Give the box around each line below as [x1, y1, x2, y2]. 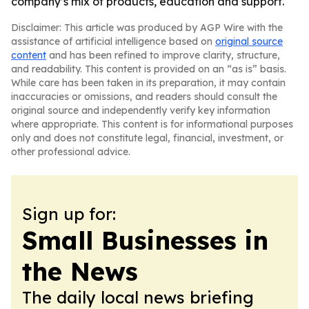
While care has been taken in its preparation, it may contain [11, 77, 286, 89]
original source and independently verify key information [11, 104, 270, 117]
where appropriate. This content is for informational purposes [11, 118, 293, 130]
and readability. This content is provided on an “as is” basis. [11, 63, 286, 75]
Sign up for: [22, 203, 116, 224]
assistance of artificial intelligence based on [11, 35, 215, 48]
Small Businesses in [22, 225, 268, 256]
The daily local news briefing [22, 287, 254, 308]
